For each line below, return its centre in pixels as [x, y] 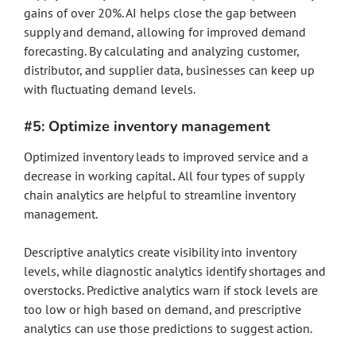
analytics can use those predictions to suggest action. [169, 328]
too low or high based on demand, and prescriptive [163, 309]
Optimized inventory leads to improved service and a [166, 157]
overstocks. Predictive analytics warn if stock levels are [171, 290]
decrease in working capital [98, 176]
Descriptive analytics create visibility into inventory [160, 252]
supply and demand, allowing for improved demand [165, 32]
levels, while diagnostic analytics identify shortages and [175, 271]
